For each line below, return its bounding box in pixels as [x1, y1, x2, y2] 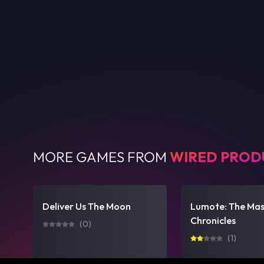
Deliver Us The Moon [42, 200, 131, 212]
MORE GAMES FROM [33, 148, 167, 166]
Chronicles [190, 214, 236, 226]
